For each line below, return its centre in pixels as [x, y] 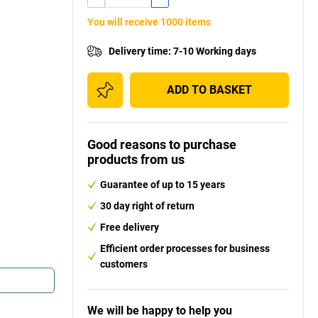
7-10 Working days [215, 51]
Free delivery [130, 227]
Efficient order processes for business [185, 248]
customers [124, 264]
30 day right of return [147, 205]
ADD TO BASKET [209, 89]
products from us [136, 159]
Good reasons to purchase [162, 144]
